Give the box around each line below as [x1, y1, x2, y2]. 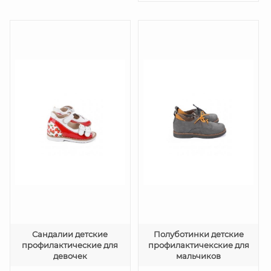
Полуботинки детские [153, 229, 244, 239]
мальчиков [176, 251, 221, 261]
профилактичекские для [148, 240, 249, 250]
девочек [53, 251, 87, 261]
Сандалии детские [32, 229, 108, 239]
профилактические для [22, 240, 119, 250]
